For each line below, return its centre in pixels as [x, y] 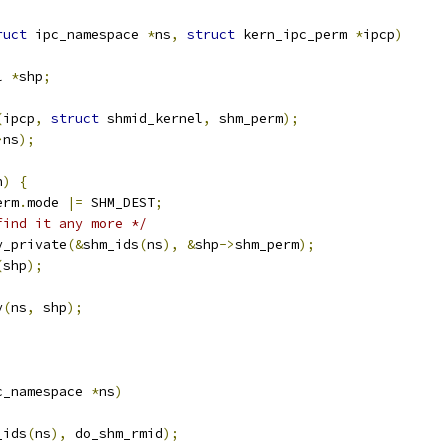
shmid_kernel [151, 118]
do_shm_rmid [115, 433]
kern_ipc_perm [295, 34]
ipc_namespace [87, 34]
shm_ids [111, 244]
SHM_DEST [119, 202]
